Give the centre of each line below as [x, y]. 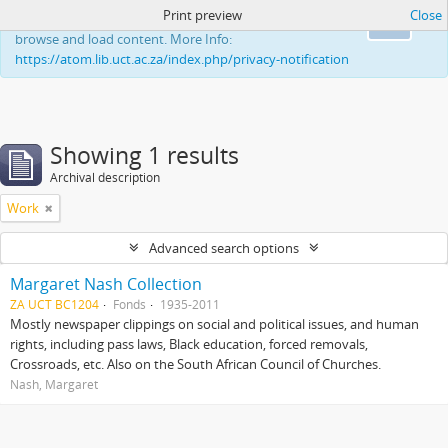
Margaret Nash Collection [106, 284]
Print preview [202, 15]
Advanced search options [224, 248]
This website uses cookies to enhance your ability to [168, 19]
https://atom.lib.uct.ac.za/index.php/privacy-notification [182, 59]
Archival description [105, 177]
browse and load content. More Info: [123, 39]
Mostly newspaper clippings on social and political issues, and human [214, 324]
